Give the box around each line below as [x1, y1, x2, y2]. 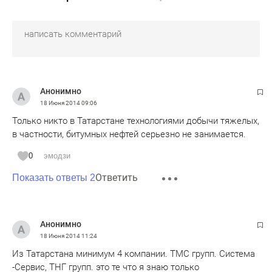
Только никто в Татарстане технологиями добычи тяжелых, [12, 115, 259, 126]
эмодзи [44, 151, 70, 160]
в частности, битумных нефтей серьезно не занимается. [12, 129, 246, 140]
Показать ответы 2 [12, 172, 95, 183]
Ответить [95, 172, 138, 183]
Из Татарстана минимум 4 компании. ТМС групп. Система [12, 248, 255, 259]
